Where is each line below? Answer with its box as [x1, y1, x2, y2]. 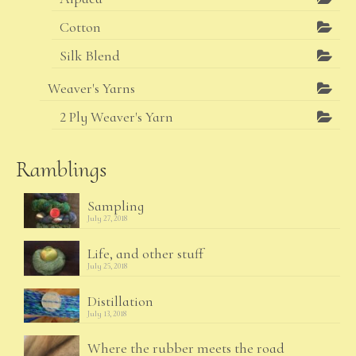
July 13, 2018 [87, 308, 126, 319]
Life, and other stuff [87, 244, 203, 262]
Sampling [87, 197, 144, 215]
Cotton [60, 18, 101, 36]
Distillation [87, 292, 153, 310]
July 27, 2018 [87, 214, 127, 223]
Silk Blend [60, 47, 120, 64]
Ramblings [16, 156, 107, 183]
